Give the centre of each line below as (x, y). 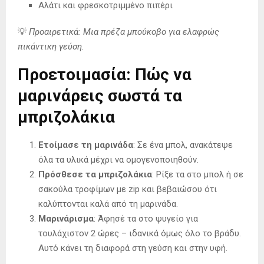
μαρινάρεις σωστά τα (100, 95)
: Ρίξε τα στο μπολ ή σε (198, 174)
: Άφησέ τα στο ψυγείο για (146, 218)
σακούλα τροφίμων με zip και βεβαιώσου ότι (128, 189)
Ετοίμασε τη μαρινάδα (86, 145)
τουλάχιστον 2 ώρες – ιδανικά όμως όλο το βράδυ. (140, 233)
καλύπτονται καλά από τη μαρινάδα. (108, 204)
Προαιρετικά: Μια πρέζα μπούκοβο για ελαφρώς (124, 32)
